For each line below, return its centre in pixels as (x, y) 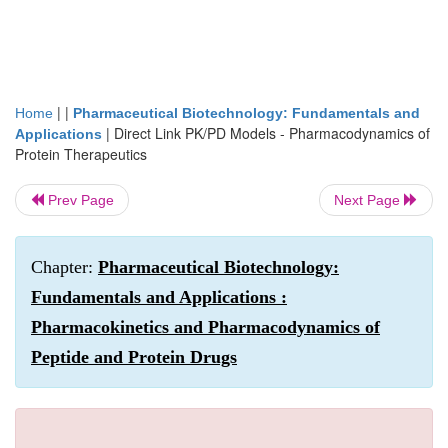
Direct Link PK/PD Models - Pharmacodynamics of (272, 133)
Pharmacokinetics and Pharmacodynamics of (205, 327)
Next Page (369, 200)
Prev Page (79, 200)
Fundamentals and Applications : (159, 297)
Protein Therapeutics (81, 154)
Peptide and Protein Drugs (134, 357)
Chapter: (64, 267)
